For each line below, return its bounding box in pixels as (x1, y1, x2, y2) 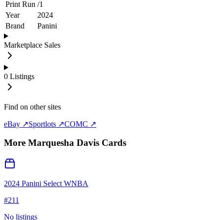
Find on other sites (4, 102, 61, 111)
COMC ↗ (64, 119, 96, 128)
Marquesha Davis (28, 137, 99, 148)
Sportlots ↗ (28, 119, 64, 128)
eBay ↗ (4, 119, 28, 128)
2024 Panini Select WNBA (4, 179, 88, 188)
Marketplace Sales (4, 40, 60, 49)
